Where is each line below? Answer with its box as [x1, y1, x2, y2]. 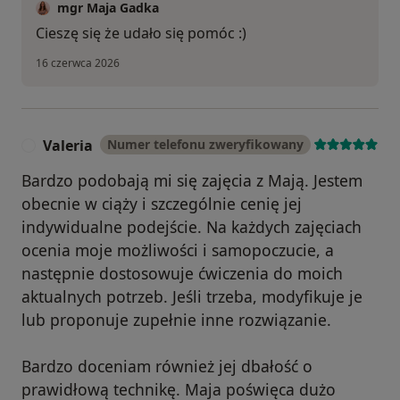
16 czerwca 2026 [36, 55, 120, 71]
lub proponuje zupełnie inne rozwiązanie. [21, 309, 331, 331]
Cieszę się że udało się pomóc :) [36, 23, 246, 44]
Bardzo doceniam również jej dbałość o [21, 355, 312, 378]
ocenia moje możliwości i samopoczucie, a [21, 239, 334, 262]
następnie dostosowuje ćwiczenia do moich [21, 262, 343, 285]
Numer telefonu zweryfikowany [107, 136, 304, 154]
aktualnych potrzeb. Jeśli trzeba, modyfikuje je [21, 286, 362, 308]
